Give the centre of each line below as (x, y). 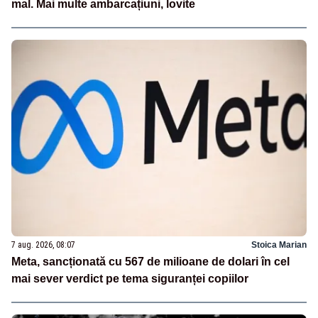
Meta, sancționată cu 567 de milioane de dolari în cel (150, 262)
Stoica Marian (279, 245)
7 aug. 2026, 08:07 (43, 245)
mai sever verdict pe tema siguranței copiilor (130, 279)
